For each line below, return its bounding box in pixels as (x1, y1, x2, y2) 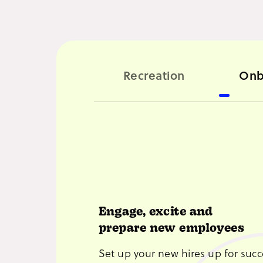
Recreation (123, 66, 185, 83)
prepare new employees (99, 223, 245, 235)
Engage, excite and (99, 207, 213, 219)
